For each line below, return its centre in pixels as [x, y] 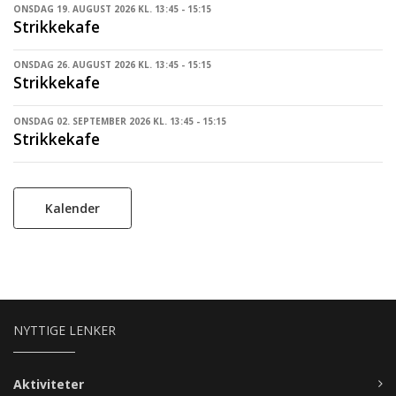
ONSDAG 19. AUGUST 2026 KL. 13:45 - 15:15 [112, 8]
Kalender [72, 208]
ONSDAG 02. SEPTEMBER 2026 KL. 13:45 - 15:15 [120, 121]
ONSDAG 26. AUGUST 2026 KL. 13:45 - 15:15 [112, 65]
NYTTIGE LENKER [65, 330]
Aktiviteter [49, 384]
